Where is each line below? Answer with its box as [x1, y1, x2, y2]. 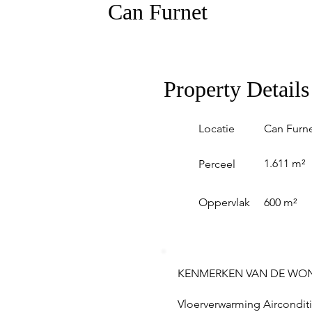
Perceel [198, 157, 235, 171]
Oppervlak [198, 195, 250, 209]
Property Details [163, 76, 309, 102]
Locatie [198, 121, 235, 135]
